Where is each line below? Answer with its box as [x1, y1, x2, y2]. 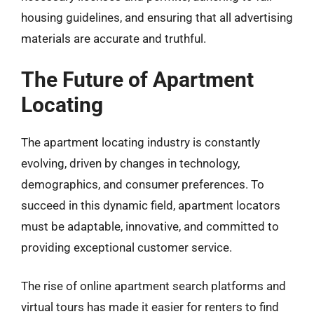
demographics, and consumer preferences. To [21, 177, 264, 191]
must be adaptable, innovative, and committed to [21, 219, 279, 233]
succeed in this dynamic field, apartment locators [21, 198, 280, 212]
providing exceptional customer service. [21, 240, 232, 254]
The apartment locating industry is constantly [21, 135, 260, 149]
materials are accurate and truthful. [21, 32, 206, 46]
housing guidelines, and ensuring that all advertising [21, 11, 293, 25]
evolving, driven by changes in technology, [21, 156, 240, 170]
